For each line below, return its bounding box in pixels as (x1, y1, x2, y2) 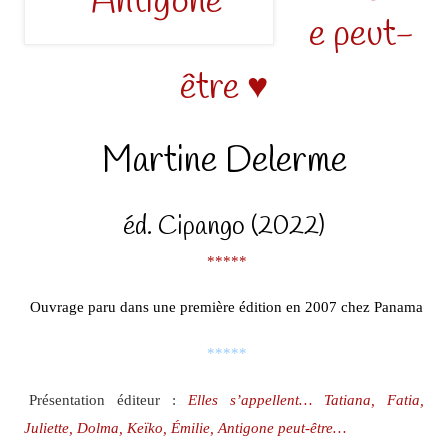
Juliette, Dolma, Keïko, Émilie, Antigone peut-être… (23, 418, 346, 436)
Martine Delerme (101, 136, 347, 185)
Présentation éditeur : (28, 390, 188, 408)
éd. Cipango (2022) (123, 209, 325, 244)
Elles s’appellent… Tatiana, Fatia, (188, 390, 425, 408)
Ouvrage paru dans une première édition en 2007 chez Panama (30, 297, 423, 315)
